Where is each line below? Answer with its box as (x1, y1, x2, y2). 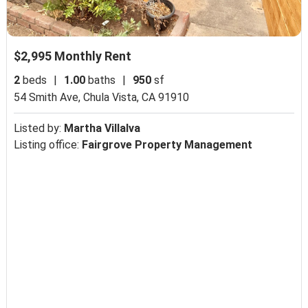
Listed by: (14, 122, 65, 135)
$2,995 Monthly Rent (14, 49, 132, 64)
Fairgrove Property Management (82, 138, 253, 152)
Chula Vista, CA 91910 (83, 91, 190, 104)
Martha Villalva (64, 122, 141, 135)
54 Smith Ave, (14, 91, 84, 104)
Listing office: (14, 138, 82, 152)
